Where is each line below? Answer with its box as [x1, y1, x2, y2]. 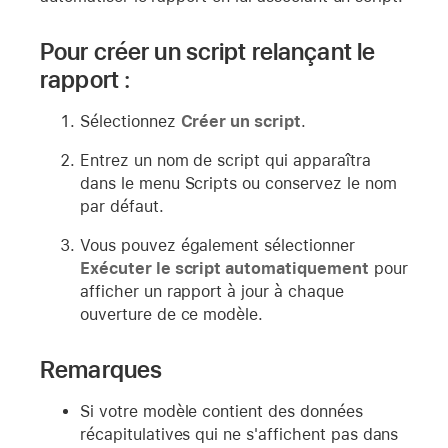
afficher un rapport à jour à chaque [80, 281, 344, 301]
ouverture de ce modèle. [80, 304, 264, 324]
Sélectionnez [80, 111, 181, 131]
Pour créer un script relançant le [40, 36, 376, 66]
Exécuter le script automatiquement [80, 258, 369, 278]
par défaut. [80, 196, 164, 216]
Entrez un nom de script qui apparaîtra [80, 150, 371, 170]
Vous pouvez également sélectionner [80, 235, 355, 255]
